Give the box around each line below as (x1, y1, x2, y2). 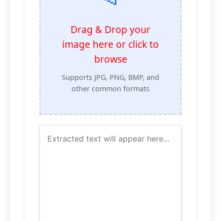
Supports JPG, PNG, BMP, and (62, 73, 159, 82)
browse (94, 52, 127, 66)
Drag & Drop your (71, 23, 150, 37)
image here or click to (62, 37, 159, 51)
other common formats (72, 84, 149, 94)
